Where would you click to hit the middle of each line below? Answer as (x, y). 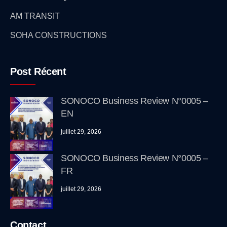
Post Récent (38, 72)
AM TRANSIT (35, 16)
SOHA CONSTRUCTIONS (59, 35)
